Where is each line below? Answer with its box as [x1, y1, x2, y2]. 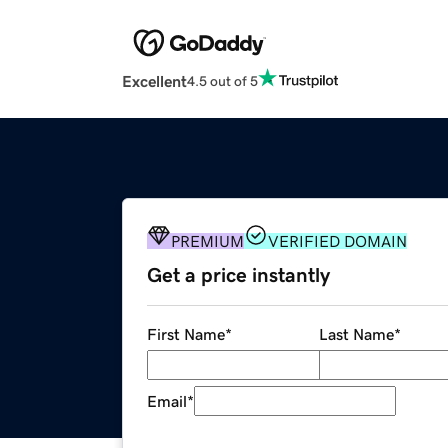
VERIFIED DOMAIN [268, 233, 407, 250]
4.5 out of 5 [187, 73, 258, 88]
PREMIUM [171, 233, 244, 250]
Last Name [318, 326, 394, 343]
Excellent [122, 73, 187, 90]
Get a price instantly [147, 265, 330, 286]
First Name [147, 326, 225, 343]
